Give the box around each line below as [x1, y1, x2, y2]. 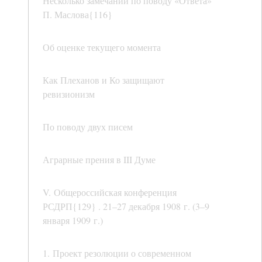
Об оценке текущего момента [43, 41, 161, 54]
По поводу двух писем [43, 120, 133, 133]
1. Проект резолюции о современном [43, 247, 191, 260]
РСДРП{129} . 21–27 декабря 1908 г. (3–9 [43, 200, 209, 213]
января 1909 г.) [43, 214, 103, 227]
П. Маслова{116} [43, 8, 112, 21]
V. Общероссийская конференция [43, 186, 177, 199]
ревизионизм [43, 88, 95, 101]
